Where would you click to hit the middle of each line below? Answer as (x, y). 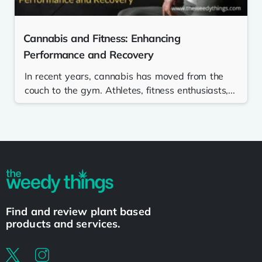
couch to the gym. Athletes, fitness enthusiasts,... (130, 90)
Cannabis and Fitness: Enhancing (102, 38)
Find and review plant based (78, 211)
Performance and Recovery (89, 54)
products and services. (63, 223)
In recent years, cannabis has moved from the (124, 76)
